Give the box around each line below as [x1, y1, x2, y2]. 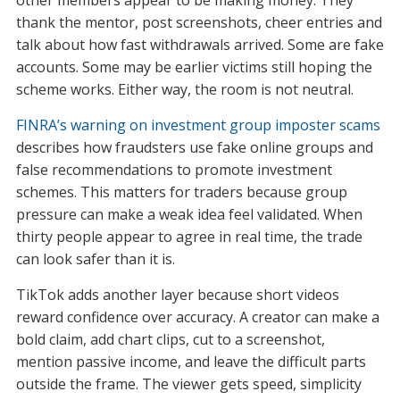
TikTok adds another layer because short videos [15, 285, 339, 305]
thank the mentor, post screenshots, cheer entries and [15, 12, 382, 33]
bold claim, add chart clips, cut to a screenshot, [15, 329, 325, 350]
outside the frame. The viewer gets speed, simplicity [15, 374, 362, 395]
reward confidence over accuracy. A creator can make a [15, 307, 379, 328]
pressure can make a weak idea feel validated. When [15, 204, 362, 225]
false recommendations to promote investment [15, 160, 332, 180]
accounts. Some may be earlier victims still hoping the [15, 57, 372, 78]
